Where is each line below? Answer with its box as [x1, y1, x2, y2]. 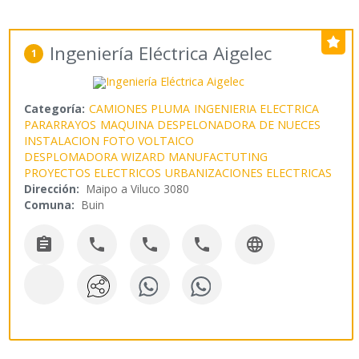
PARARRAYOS [24, 117, 97, 133]
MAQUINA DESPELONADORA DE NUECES [100, 117, 321, 133]
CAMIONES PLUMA [89, 101, 191, 117]
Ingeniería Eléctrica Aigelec [50, 41, 272, 67]
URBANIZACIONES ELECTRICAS [165, 165, 333, 181]
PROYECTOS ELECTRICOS [24, 165, 162, 181]
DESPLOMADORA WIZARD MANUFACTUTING [24, 149, 268, 165]
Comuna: [24, 197, 75, 213]
